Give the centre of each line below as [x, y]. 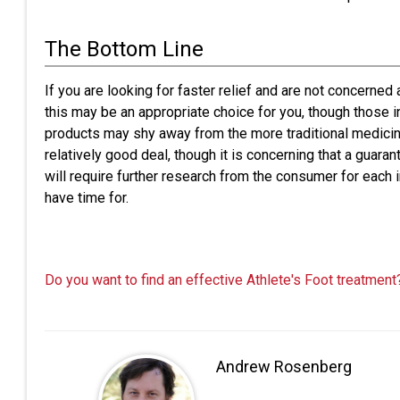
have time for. [87, 198]
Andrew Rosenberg [284, 367]
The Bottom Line [124, 49]
